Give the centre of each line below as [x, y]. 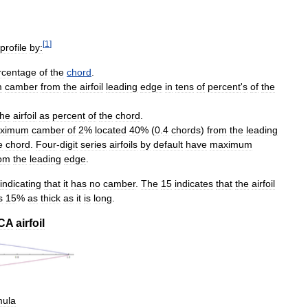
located [111, 130]
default [168, 144]
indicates [194, 183]
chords [186, 130]
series [93, 144]
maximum [231, 144]
